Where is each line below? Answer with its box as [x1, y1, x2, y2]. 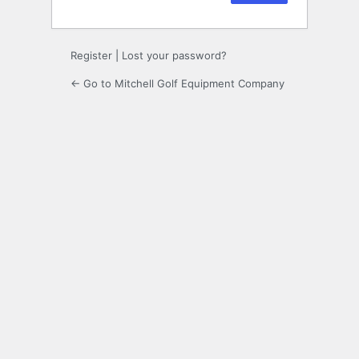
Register [71, 49, 112, 63]
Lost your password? [122, 49, 227, 63]
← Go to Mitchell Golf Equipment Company [71, 77, 284, 91]
